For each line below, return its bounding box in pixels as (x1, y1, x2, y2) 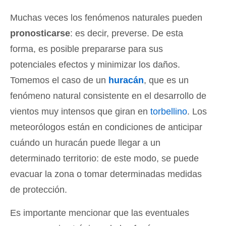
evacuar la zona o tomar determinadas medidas (10, 169, 202, 179)
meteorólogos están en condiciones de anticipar (10, 122, 202, 132)
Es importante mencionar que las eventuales (10, 208, 189, 218)
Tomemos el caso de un (10, 75, 108, 85)
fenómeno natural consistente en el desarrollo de (10, 91, 206, 101)
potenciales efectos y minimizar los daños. (10, 60, 180, 70)
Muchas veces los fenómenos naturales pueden (10, 13, 202, 23)
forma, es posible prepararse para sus (10, 44, 163, 54)
